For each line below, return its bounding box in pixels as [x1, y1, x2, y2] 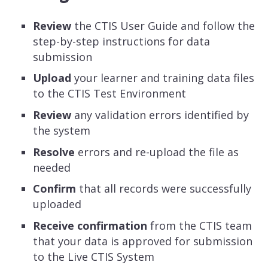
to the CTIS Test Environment [33, 86, 187, 101]
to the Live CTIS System [33, 249, 155, 264]
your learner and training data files [71, 71, 255, 86]
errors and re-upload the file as [75, 144, 239, 159]
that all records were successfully [76, 181, 252, 196]
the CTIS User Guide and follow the [71, 18, 255, 33]
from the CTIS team [147, 218, 252, 233]
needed [33, 160, 71, 175]
